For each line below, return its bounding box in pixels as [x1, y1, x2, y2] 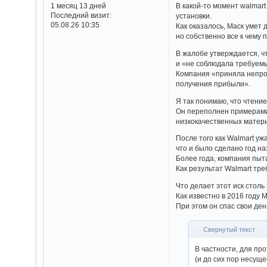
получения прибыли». [176, 80, 251, 88]
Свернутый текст [203, 226, 256, 233]
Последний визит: [50, 11, 111, 20]
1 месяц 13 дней [50, 2, 106, 10]
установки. [176, 12, 212, 20]
